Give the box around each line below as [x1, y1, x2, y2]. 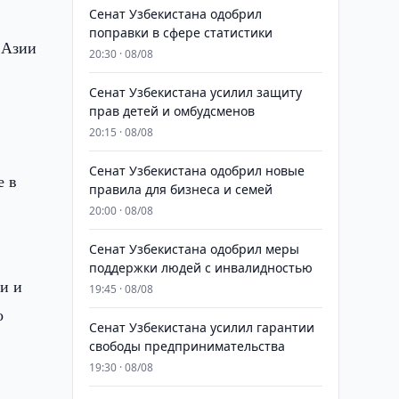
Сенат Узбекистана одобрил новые [88, 162, 305, 179]
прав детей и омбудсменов [88, 102, 255, 119]
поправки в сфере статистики [88, 24, 273, 41]
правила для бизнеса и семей [88, 181, 273, 198]
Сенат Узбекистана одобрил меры [88, 240, 299, 257]
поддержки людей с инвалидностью [88, 259, 313, 276]
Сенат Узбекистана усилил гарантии [88, 319, 314, 336]
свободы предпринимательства [88, 338, 285, 354]
